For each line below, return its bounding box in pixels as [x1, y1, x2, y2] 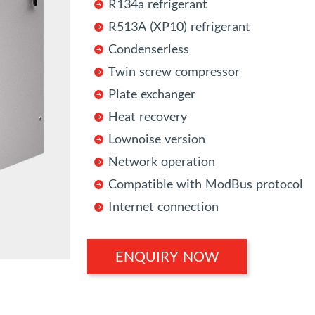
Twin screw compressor [108, 65, 240, 79]
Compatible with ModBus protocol [108, 177, 303, 191]
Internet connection [108, 200, 219, 214]
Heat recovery [108, 110, 187, 124]
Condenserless [108, 42, 189, 56]
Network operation [108, 155, 215, 169]
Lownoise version [108, 132, 205, 146]
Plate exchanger [108, 87, 195, 101]
